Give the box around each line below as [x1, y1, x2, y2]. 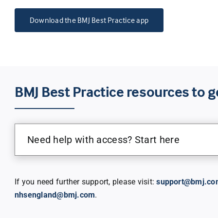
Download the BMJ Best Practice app [29, 15, 149, 25]
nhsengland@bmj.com [14, 190, 95, 200]
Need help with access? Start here [27, 133, 180, 145]
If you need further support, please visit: [14, 177, 157, 186]
